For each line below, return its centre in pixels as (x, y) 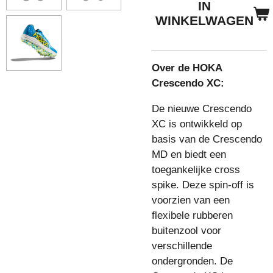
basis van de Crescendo (207, 140)
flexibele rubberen (192, 216)
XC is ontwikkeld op (197, 124)
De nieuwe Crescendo (202, 109)
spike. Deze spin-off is (203, 185)
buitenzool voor (186, 231)
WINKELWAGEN (204, 21)
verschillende (182, 246)
